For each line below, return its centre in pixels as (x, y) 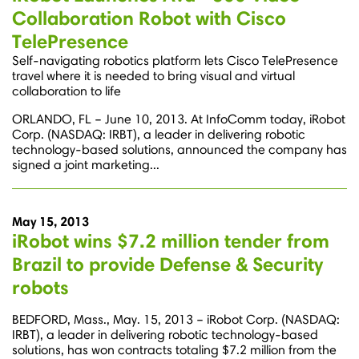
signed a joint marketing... (86, 165)
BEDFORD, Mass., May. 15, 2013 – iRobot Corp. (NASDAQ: (176, 320)
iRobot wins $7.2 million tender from (171, 241)
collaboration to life (67, 91)
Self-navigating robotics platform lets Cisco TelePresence (175, 61)
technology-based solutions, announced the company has (179, 150)
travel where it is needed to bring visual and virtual (153, 76)
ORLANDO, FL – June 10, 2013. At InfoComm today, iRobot (179, 119)
